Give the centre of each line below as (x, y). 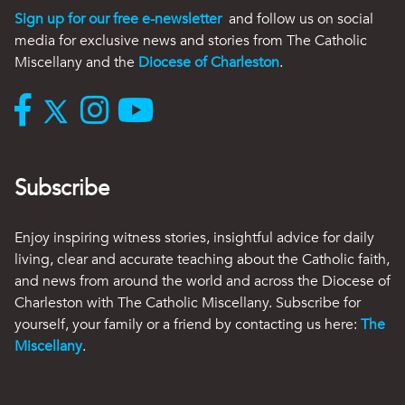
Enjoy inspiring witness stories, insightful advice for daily (194, 237)
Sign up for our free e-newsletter (118, 19)
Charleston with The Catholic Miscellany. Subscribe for (188, 302)
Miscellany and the (76, 62)
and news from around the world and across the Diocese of (202, 281)
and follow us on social (299, 19)
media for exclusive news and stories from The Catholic (191, 40)
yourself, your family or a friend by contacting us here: (188, 324)
